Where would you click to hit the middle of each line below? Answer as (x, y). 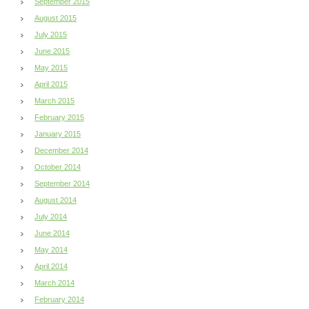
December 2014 (61, 150)
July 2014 (51, 216)
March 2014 (54, 282)
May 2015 (51, 67)
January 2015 (58, 133)
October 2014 (58, 167)
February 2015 (59, 117)
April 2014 (51, 266)
